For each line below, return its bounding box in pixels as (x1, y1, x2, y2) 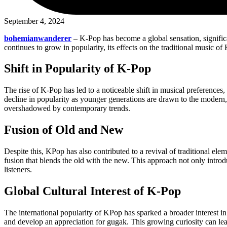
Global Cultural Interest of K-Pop (4, 184, 181, 198)
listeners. (4, 165, 32, 174)
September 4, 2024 (4, 16, 64, 25)
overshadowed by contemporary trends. (4, 104, 130, 113)
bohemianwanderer (4, 33, 71, 43)
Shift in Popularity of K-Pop (4, 62, 151, 75)
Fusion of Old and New (4, 123, 123, 137)
